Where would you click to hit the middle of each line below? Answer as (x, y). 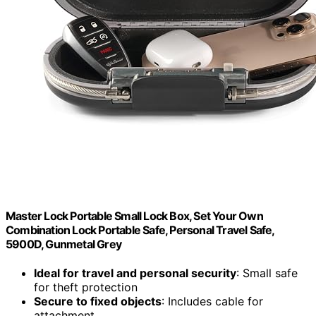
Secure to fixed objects (98, 302)
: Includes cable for (212, 302)
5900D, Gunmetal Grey (63, 244)
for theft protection (86, 287)
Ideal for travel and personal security (135, 273)
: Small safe (267, 273)
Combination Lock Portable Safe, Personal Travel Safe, (140, 230)
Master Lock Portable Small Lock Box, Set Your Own (134, 215)
